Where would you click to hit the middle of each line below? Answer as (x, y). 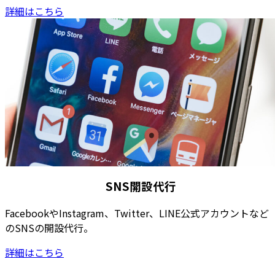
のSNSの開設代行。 (49, 228)
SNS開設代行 (141, 186)
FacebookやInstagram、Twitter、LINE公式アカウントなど (137, 213)
